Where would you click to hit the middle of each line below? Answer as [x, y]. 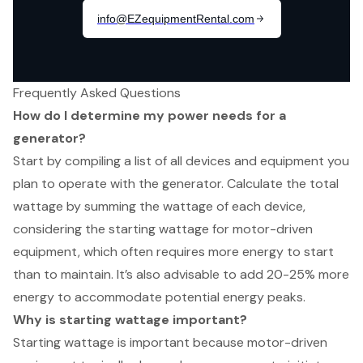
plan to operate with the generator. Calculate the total [176, 184]
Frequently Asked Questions [97, 93]
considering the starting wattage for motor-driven [163, 229]
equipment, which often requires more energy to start [173, 252]
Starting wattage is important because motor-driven [170, 343]
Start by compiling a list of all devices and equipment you [181, 161]
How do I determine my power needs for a [149, 116]
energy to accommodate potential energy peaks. [159, 297]
